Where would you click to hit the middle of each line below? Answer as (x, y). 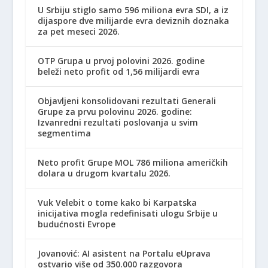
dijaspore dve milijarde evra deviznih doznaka (133, 21)
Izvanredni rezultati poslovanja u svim (118, 123)
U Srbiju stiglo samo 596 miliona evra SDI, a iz (133, 10)
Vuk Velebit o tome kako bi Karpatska (117, 203)
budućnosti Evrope (76, 224)
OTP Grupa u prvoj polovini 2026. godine (121, 61)
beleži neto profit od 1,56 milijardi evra (118, 72)
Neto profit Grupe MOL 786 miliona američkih (133, 163)
